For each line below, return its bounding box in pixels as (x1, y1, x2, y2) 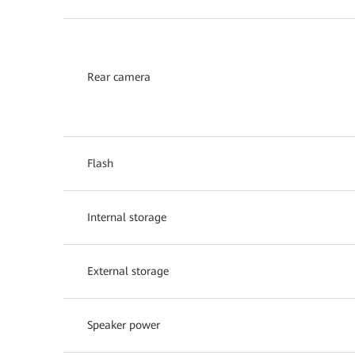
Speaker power (87, 318, 160, 331)
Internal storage (87, 210, 166, 223)
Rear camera (87, 70, 151, 83)
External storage (87, 264, 169, 277)
